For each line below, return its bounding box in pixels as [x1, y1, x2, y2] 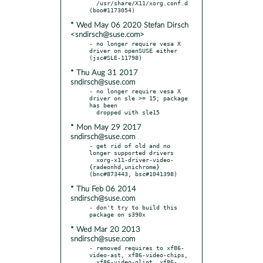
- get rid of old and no [89, 141, 170, 149]
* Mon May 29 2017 [70, 123, 141, 131]
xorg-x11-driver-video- [89, 156, 96, 163]
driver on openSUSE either [89, 46, 177, 54]
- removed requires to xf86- [89, 244, 184, 251]
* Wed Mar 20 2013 [70, 225, 140, 234]
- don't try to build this [89, 203, 177, 211]
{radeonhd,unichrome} [89, 163, 160, 170]
